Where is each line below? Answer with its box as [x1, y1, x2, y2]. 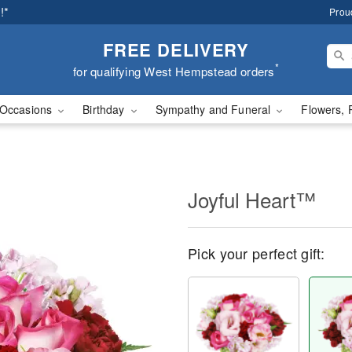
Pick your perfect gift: [188, 243, 324, 263]
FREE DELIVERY [102, 36, 250, 62]
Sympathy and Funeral [155, 101, 274, 117]
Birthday [82, 101, 128, 117]
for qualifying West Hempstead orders [72, 62, 275, 79]
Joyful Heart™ [188, 185, 316, 214]
